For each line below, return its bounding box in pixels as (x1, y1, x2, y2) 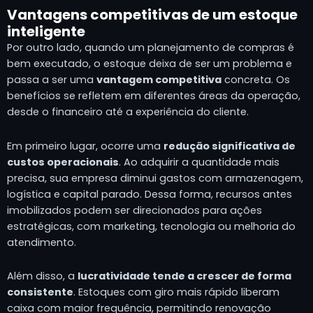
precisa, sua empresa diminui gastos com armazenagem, (7, 170, 303, 185)
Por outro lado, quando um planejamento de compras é (7, 41, 294, 55)
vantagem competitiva (96, 73, 221, 87)
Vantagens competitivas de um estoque (7, 5, 298, 25)
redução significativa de (163, 138, 296, 153)
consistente (7, 285, 73, 300)
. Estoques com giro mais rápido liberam (73, 285, 279, 300)
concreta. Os (221, 73, 290, 87)
